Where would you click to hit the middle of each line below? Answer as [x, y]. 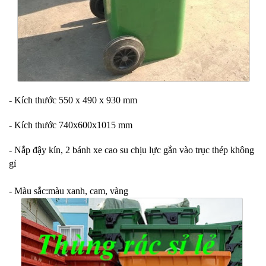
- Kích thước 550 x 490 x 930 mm [73, 100]
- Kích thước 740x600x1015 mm [71, 125]
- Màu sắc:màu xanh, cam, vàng [69, 191]
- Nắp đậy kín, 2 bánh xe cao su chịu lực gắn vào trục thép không [132, 150]
